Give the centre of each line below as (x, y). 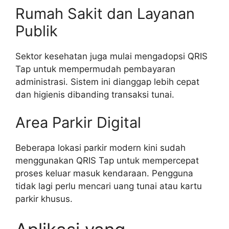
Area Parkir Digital (78, 123)
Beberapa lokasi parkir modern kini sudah (100, 148)
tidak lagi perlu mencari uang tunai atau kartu (109, 186)
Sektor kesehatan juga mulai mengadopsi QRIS (111, 56)
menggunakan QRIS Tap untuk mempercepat (107, 161)
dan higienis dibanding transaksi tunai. (95, 94)
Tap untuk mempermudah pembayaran (95, 69)
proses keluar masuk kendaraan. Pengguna (104, 174)
